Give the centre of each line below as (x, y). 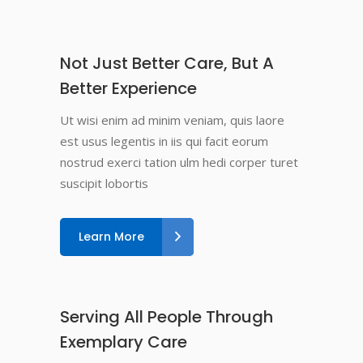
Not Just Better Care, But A (167, 63)
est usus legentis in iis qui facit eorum (164, 141)
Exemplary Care (124, 342)
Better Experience (128, 88)
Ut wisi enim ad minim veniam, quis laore (172, 120)
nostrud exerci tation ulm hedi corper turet (179, 162)
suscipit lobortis (104, 183)
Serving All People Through (167, 317)
